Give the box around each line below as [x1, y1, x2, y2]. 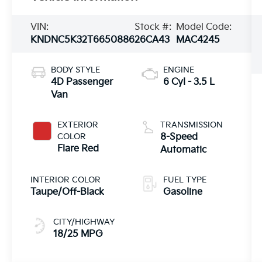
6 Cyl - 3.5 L [163, 76, 215, 88]
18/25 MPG [53, 228, 104, 240]
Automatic [160, 144, 206, 156]
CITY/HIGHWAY [53, 216, 115, 227]
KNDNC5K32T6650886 [30, 34, 135, 46]
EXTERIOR [57, 119, 99, 130]
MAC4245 [175, 34, 220, 46]
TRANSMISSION [160, 119, 223, 130]
